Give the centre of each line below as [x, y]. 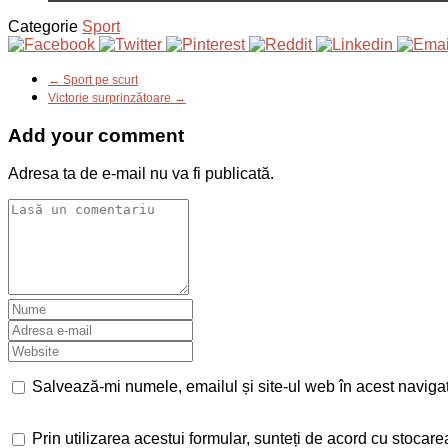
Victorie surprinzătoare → [117, 97]
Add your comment [96, 135]
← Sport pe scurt [93, 79]
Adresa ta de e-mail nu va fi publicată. [141, 174]
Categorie [43, 26]
